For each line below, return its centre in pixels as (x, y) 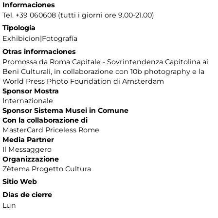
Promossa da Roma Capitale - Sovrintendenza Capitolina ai (105, 62)
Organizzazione (31, 159)
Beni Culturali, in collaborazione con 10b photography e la (103, 72)
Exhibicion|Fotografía (40, 39)
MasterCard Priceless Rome (51, 130)
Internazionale (28, 101)
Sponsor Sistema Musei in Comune (65, 111)
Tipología (19, 28)
